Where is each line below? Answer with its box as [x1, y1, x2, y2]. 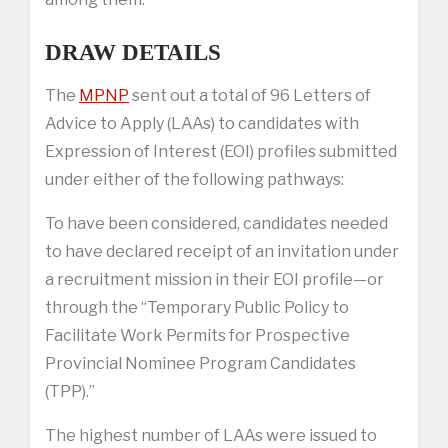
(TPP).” [45, 381, 95, 401]
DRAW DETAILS [45, 39, 221, 65]
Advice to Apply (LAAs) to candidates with [45, 113, 359, 133]
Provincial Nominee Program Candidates [45, 353, 356, 373]
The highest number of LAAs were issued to [45, 425, 377, 445]
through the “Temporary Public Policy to [45, 297, 349, 317]
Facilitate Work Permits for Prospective [45, 325, 350, 345]
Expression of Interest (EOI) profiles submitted [45, 141, 397, 161]
